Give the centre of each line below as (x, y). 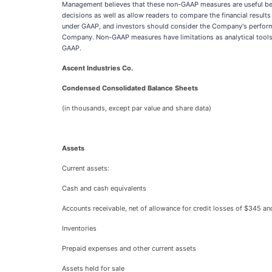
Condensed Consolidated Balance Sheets (130, 88)
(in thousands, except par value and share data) (137, 108)
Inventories (79, 228)
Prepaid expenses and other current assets (129, 248)
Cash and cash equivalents (104, 188)
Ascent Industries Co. (97, 68)
